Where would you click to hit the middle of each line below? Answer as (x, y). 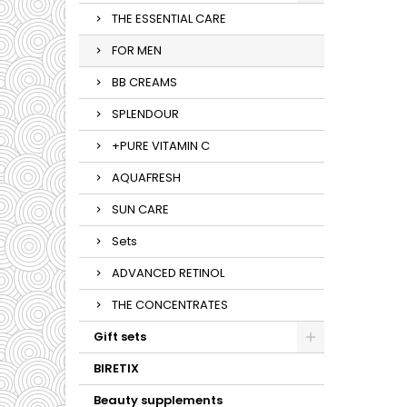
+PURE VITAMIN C (161, 146)
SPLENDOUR (145, 114)
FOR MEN (137, 50)
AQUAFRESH (146, 178)
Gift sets (120, 337)
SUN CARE (140, 209)
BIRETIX (116, 368)
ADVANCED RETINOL (168, 273)
